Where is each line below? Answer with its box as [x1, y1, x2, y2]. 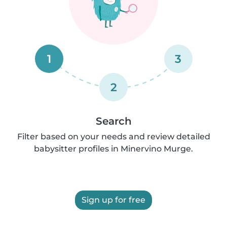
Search [95, 115, 132, 127]
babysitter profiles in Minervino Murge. [34, 144, 193, 154]
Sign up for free [82, 195, 145, 205]
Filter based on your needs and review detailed [17, 132, 210, 141]
